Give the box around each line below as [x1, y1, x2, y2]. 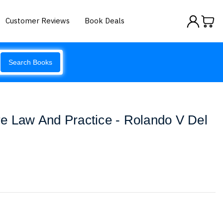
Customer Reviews [5, 15, 70, 25]
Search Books [8, 58, 52, 66]
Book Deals [85, 15, 125, 25]
